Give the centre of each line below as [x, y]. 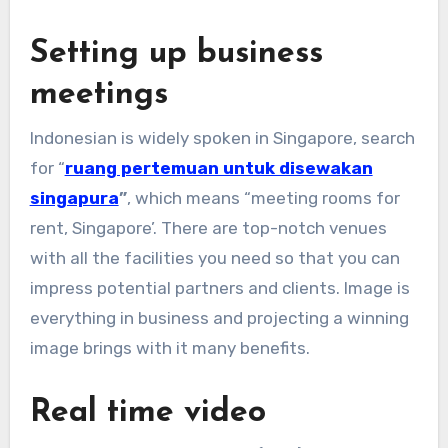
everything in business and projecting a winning [219, 317]
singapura [74, 197]
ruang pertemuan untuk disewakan [218, 167]
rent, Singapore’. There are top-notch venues [208, 227]
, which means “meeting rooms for [263, 197]
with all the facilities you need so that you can [214, 257]
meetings [98, 95]
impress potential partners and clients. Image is [219, 287]
